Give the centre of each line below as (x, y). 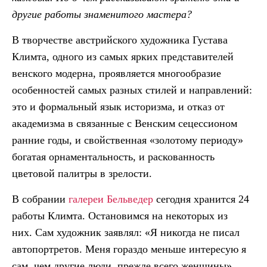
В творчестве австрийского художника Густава (120, 40)
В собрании (40, 199)
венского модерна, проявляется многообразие (117, 73)
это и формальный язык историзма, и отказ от (118, 106)
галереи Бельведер (111, 199)
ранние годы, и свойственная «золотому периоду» (128, 140)
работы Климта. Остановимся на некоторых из (120, 215)
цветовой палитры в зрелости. (82, 173)
